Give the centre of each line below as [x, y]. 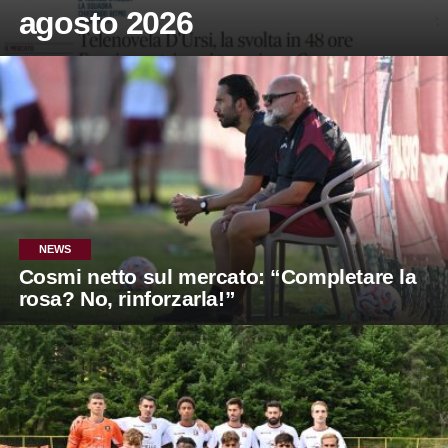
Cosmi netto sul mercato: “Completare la [217, 276]
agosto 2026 [105, 22]
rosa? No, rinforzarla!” [127, 298]
